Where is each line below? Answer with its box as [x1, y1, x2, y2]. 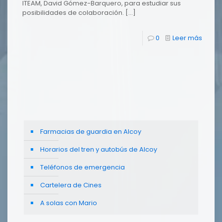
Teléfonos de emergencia [40, 163, 125, 172]
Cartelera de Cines [40, 180, 102, 190]
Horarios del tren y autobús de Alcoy [40, 145, 157, 154]
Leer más [172, 33, 202, 43]
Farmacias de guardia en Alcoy [40, 127, 141, 136]
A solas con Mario [40, 198, 97, 208]
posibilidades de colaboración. [22, 8, 124, 17]
